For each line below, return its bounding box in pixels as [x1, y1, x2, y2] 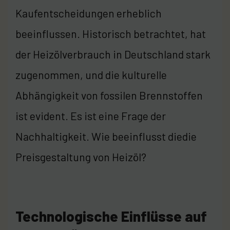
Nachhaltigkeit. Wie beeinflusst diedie [15, 129, 197, 143]
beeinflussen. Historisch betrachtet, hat [15, 27, 206, 40]
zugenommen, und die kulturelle [15, 68, 167, 81]
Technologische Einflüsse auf [15, 207, 207, 225]
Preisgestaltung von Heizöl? [15, 150, 146, 163]
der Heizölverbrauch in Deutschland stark [15, 47, 210, 61]
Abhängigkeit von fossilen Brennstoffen [15, 88, 203, 102]
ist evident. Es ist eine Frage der [15, 109, 166, 122]
